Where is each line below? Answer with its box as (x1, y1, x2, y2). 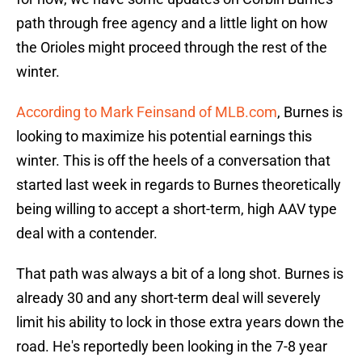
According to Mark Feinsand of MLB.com (16, 103, 277, 121)
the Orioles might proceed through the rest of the (16, 39, 327, 57)
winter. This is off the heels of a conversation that (16, 152, 330, 170)
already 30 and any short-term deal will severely (16, 289, 321, 307)
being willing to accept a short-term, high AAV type (16, 200, 337, 218)
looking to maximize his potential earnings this (16, 128, 312, 145)
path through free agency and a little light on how (16, 15, 328, 32)
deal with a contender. (16, 225, 158, 242)
